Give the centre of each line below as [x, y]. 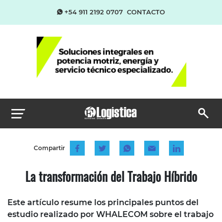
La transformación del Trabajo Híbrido [111, 176]
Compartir [49, 148]
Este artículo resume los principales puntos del [103, 202]
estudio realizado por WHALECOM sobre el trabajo [111, 214]
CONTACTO [146, 12]
